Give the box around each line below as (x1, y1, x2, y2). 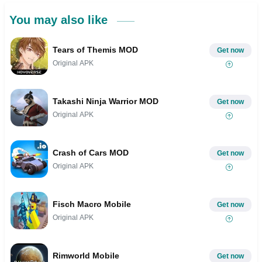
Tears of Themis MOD (53, 44, 138, 54)
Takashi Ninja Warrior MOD (53, 96, 158, 106)
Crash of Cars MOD (53, 147, 129, 157)
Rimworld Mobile (53, 250, 119, 260)
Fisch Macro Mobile (53, 199, 131, 209)
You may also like (9, 13, 111, 27)
